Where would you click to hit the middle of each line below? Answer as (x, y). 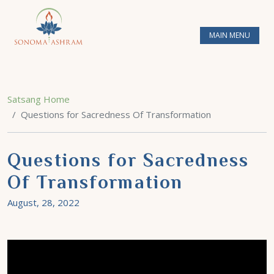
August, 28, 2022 (43, 202)
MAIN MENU (230, 35)
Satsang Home (39, 99)
